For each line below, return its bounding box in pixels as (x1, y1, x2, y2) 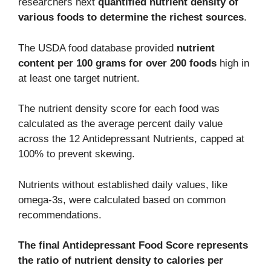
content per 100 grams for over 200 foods (18, 57, 217, 69)
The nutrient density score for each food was (18, 103, 220, 115)
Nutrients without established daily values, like (18, 178, 227, 191)
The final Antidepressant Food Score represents (18, 240, 248, 252)
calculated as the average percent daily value (18, 118, 223, 130)
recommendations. (18, 209, 102, 221)
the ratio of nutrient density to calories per (18, 255, 223, 267)
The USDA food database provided (18, 42, 177, 54)
